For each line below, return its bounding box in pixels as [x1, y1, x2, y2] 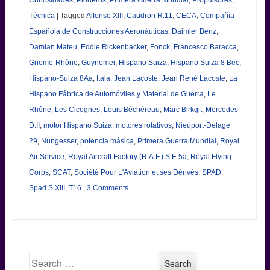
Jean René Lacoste [161, 74, 225, 83]
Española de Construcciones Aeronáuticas [28, 27, 168, 36]
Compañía [199, 11, 234, 20]
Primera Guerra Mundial [137, 136, 216, 145]
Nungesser [40, 136, 77, 145]
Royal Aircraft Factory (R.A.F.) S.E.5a [67, 152, 187, 161]
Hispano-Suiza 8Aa [28, 74, 93, 83]
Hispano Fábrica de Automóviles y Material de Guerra [28, 89, 204, 98]
